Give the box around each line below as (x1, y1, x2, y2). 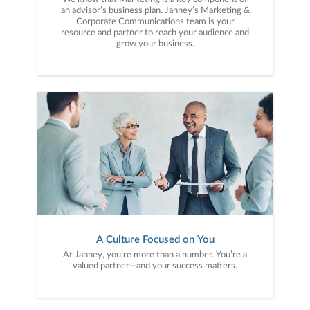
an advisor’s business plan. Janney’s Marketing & (60, 6, 250, 15)
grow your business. (116, 39, 194, 48)
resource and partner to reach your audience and (61, 28, 249, 37)
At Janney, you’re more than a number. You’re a (63, 250, 247, 259)
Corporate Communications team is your (75, 17, 235, 26)
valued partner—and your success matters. (73, 261, 237, 271)
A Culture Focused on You (95, 234, 215, 245)
